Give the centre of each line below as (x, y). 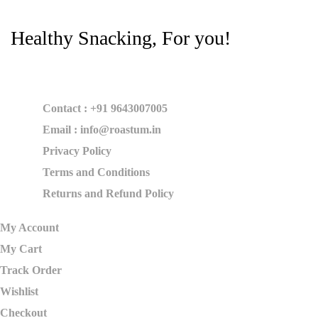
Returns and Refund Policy (108, 193)
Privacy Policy (77, 151)
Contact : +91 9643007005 (105, 108)
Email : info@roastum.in (102, 130)
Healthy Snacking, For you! (121, 38)
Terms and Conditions (96, 172)
